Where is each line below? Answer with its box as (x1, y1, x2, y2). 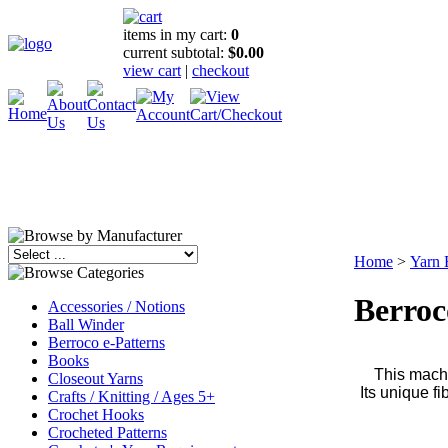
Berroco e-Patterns (48, 334, 165, 351)
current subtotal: (123, 44, 228, 61)
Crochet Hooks (48, 406, 144, 423)
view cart (123, 62, 181, 79)
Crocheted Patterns (48, 424, 167, 441)
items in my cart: (123, 26, 231, 43)
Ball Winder (48, 316, 124, 333)
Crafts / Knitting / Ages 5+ (48, 388, 215, 405)
